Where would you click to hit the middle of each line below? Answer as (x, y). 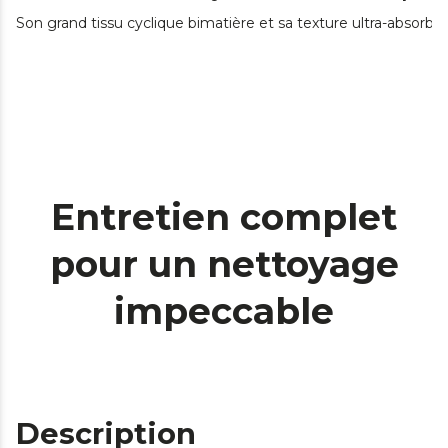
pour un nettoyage (224, 263)
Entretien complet (224, 216)
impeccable (224, 310)
